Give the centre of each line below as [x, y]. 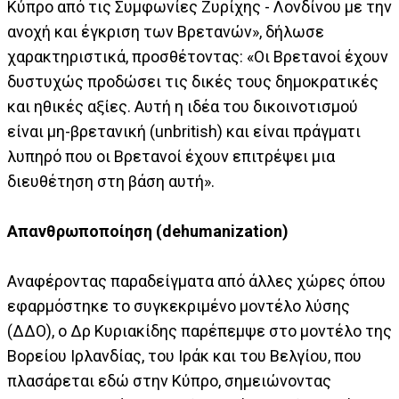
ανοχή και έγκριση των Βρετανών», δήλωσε [166, 31]
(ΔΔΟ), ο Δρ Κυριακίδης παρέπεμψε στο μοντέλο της [199, 330]
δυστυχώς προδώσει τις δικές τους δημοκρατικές [193, 81]
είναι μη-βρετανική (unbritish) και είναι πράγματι [184, 131]
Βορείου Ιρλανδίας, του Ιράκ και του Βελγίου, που [184, 355]
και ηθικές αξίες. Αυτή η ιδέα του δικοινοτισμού [183, 106]
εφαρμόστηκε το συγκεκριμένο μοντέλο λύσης [179, 305]
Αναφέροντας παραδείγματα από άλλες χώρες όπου [196, 281]
